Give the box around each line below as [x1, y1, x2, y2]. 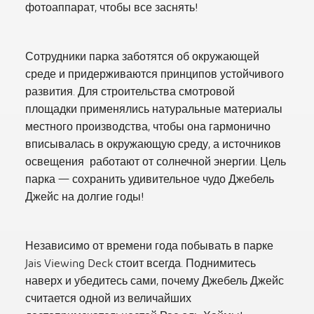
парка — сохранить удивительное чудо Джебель [25, 169, 274, 191]
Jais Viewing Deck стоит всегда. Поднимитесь [25, 253, 256, 275]
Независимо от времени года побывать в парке [25, 235, 273, 257]
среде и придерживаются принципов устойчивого [25, 64, 284, 86]
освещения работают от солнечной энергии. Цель [25, 151, 286, 173]
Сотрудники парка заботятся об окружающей [25, 46, 259, 68]
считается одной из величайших [25, 288, 191, 310]
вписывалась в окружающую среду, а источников [25, 134, 281, 156]
